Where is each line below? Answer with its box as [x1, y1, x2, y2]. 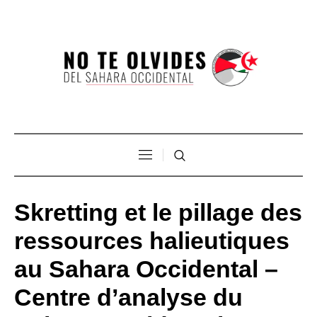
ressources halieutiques [14, 226, 289, 254]
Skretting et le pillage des [14, 198, 302, 226]
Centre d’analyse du [14, 283, 243, 311]
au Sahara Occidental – [14, 255, 278, 282]
